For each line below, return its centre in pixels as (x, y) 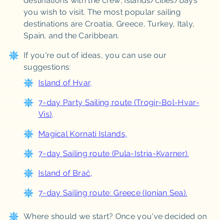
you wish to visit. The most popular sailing (102, 12)
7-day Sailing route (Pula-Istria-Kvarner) (113, 153)
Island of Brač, (65, 173)
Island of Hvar (64, 83)
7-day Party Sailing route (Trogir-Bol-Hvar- (119, 102)
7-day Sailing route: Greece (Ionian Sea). (113, 193)
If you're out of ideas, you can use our (95, 55)
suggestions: (47, 67)
